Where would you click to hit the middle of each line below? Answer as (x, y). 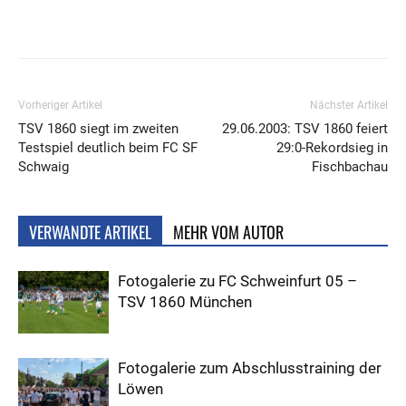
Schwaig (43, 167)
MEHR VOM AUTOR (228, 232)
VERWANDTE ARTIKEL (90, 232)
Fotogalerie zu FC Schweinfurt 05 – (237, 281)
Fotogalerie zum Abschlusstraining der (250, 368)
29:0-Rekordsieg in (332, 148)
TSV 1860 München (185, 302)
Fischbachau (350, 167)
